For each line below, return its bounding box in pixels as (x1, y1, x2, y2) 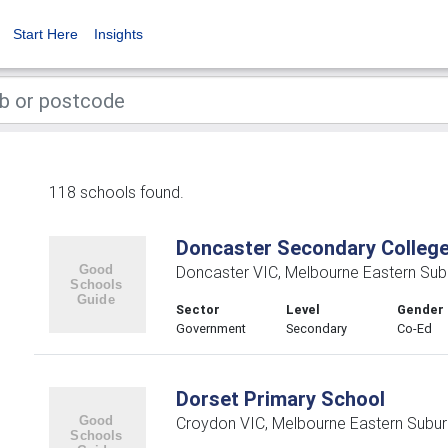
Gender (397, 301, 445, 318)
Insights (94, 26, 143, 42)
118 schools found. (49, 182, 184, 202)
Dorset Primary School (175, 386, 385, 411)
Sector (175, 301, 220, 318)
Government (175, 320, 246, 337)
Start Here (13, 26, 78, 42)
